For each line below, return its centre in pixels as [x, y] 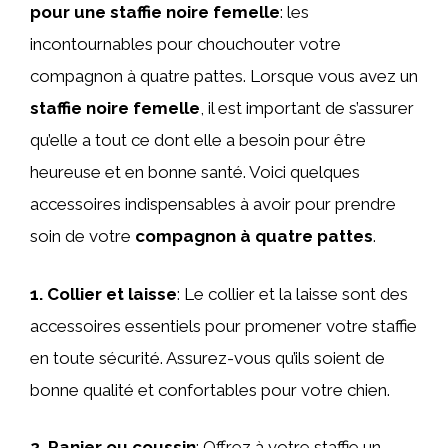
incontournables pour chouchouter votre [185, 44]
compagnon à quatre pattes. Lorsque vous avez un [224, 76]
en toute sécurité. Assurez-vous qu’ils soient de [207, 357]
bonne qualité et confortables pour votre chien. [210, 389]
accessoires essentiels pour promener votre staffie [223, 325]
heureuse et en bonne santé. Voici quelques [195, 172]
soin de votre [82, 236]
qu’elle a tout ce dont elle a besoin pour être [198, 140]
